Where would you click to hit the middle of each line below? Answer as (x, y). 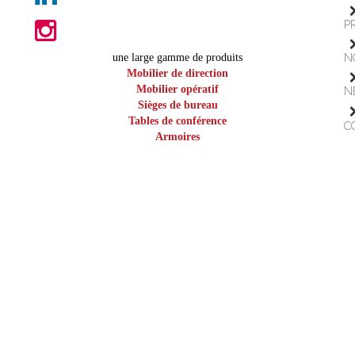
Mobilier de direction (177, 73)
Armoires (177, 137)
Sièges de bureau (177, 105)
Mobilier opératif (177, 89)
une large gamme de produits (177, 57)
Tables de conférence (177, 121)
